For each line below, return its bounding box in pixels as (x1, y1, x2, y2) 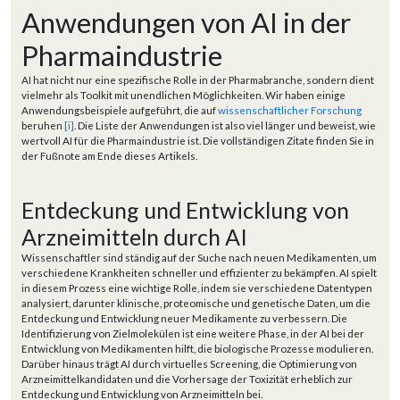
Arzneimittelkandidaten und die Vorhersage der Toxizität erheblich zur (21, 372, 353, 385)
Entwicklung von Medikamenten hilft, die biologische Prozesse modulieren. (21, 342, 373, 354)
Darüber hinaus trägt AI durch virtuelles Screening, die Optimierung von (21, 357, 357, 370)
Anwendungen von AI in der (21, 4, 351, 39)
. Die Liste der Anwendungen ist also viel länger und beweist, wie (74, 119, 376, 131)
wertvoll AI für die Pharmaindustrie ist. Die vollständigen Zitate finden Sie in (21, 134, 374, 146)
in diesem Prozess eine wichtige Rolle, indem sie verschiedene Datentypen (21, 281, 372, 294)
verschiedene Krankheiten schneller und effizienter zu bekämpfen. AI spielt (21, 266, 377, 279)
